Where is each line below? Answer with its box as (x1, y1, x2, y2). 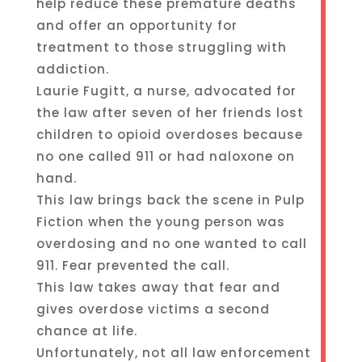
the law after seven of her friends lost (36, 104, 304, 121)
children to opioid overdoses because (36, 126, 303, 143)
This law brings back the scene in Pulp (36, 192, 305, 208)
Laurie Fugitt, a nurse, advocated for (36, 82, 297, 99)
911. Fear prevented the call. (36, 257, 229, 274)
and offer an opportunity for (36, 17, 238, 34)
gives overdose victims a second (36, 301, 270, 318)
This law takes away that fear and (36, 279, 280, 296)
